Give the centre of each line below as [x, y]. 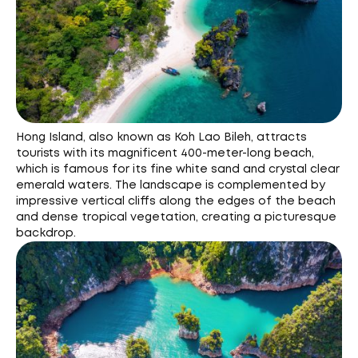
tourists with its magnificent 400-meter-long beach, [165, 154]
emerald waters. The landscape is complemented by [171, 186]
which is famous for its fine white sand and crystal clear [178, 170]
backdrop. [46, 234]
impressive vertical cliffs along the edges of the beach [176, 202]
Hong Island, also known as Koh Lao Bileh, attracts [161, 138]
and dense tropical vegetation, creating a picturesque [176, 218]
